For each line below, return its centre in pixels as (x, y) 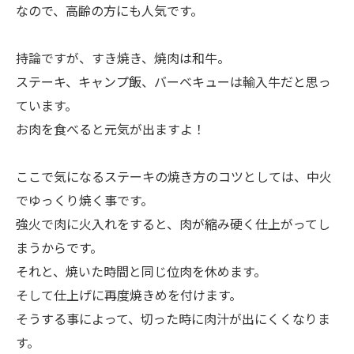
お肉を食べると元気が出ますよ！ (111, 129)
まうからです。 (59, 247)
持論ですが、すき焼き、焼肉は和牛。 (123, 58)
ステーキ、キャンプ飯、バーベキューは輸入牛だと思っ (173, 81)
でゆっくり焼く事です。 (85, 200)
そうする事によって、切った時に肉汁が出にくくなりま (173, 318)
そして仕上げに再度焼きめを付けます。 (129, 295)
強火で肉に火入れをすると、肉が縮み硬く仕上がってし (173, 224)
